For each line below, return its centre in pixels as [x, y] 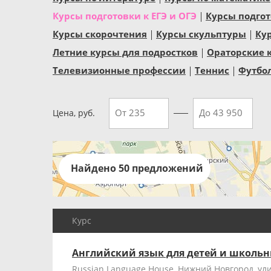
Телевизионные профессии [119, 70]
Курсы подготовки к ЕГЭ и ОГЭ [125, 16]
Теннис [212, 70]
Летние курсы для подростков [125, 52]
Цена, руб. [74, 113]
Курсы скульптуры [201, 34]
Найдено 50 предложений [137, 168]
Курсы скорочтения [100, 34]
